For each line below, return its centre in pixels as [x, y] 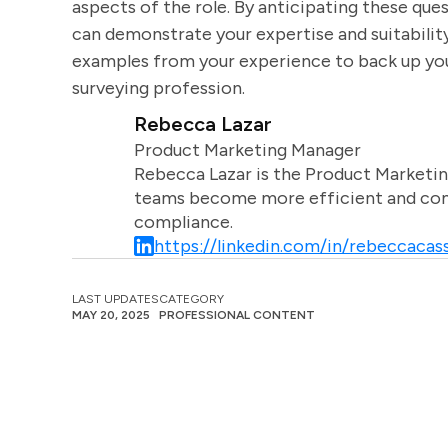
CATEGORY [191, 299]
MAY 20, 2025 [111, 315]
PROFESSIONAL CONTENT [237, 315]
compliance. [183, 222]
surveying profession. [158, 88]
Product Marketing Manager [247, 150]
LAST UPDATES [115, 299]
